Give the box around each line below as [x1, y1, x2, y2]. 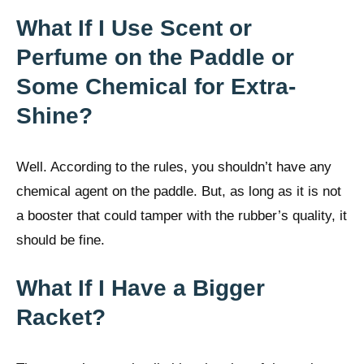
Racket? [16, 304, 106, 330]
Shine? [16, 103, 93, 129]
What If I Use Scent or [16, 15, 252, 41]
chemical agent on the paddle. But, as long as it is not [16, 184, 341, 200]
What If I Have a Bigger [16, 275, 265, 301]
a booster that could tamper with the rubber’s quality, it [16, 208, 347, 224]
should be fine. [16, 232, 105, 249]
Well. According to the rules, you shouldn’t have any [16, 159, 331, 175]
